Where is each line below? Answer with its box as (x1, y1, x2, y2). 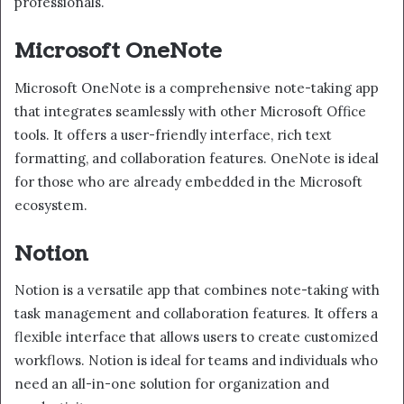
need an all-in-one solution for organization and (14, 375, 329, 393)
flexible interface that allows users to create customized (14, 328, 378, 346)
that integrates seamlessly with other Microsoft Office (14, 102, 366, 120)
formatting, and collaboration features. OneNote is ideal (14, 149, 379, 167)
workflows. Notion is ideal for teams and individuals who (14, 352, 378, 370)
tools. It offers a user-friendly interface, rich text (14, 125, 332, 143)
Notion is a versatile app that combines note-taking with (14, 281, 380, 299)
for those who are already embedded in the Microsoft (14, 172, 363, 190)
